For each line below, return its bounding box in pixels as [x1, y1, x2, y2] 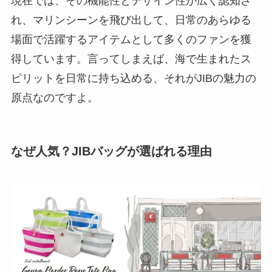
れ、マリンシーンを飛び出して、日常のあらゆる [10, 13, 251, 26]
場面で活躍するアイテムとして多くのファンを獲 [10, 33, 251, 46]
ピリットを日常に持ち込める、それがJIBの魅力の [10, 72, 256, 84]
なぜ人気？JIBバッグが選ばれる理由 [10, 144, 212, 158]
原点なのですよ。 [10, 91, 98, 104]
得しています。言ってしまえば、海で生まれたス [10, 52, 251, 65]
